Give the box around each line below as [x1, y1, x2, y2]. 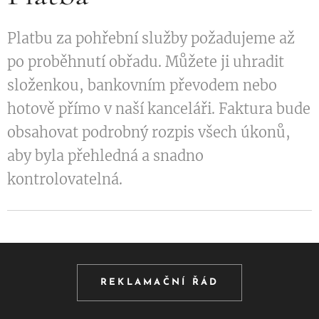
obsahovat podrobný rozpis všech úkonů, [7, 123, 291, 141]
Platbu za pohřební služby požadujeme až [7, 29, 295, 47]
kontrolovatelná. [7, 170, 122, 188]
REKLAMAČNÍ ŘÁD [100, 278, 219, 287]
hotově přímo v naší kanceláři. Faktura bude [7, 100, 310, 117]
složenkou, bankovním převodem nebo [7, 76, 277, 94]
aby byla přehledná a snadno [7, 147, 204, 164]
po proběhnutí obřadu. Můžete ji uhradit [7, 53, 284, 70]
